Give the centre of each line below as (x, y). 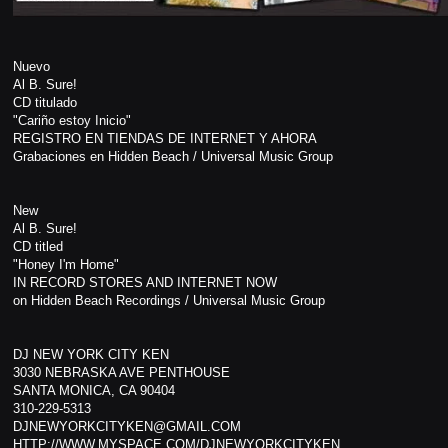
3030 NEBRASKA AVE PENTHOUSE (121, 372)
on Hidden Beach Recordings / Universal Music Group (168, 300)
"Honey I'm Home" (65, 264)
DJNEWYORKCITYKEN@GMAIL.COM (126, 426)
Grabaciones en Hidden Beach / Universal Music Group (172, 156)
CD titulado (44, 102)
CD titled (37, 246)
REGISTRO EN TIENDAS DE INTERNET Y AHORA (164, 138)
